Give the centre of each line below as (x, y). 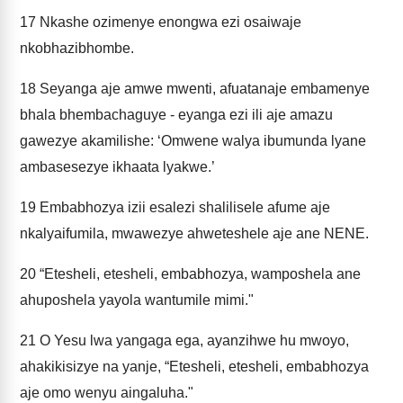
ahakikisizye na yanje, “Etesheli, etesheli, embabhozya (194, 367)
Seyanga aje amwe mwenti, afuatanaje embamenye (203, 89)
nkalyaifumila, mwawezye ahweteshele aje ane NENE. (194, 233)
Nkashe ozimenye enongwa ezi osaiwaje (169, 22)
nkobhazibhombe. (77, 48)
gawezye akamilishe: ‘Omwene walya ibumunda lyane (193, 141)
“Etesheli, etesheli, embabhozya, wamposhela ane (198, 274)
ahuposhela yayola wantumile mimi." (137, 300)
